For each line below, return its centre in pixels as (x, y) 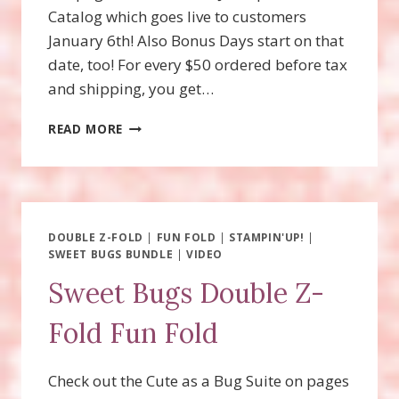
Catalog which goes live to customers (177, 17)
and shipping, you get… (131, 89)
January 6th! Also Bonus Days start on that (196, 41)
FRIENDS (149, 143)
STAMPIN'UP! (267, 237)
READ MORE (86, 129)
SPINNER (151, 162)
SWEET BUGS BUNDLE (111, 254)
